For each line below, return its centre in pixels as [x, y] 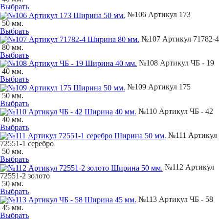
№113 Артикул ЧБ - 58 [175, 199]
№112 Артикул [188, 167]
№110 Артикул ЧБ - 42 [175, 111]
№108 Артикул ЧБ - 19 [175, 63]
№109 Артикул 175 [158, 87]
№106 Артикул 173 [158, 15]
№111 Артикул [192, 135]
